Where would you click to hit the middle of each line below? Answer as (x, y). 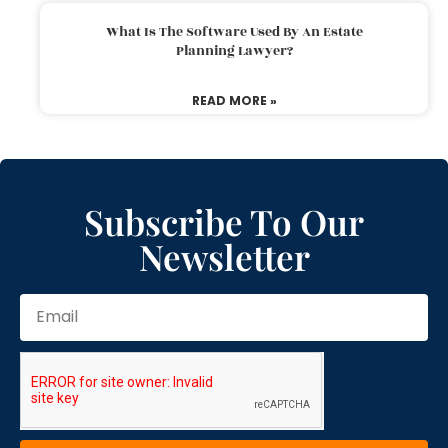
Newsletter (224, 256)
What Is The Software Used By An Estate (234, 31)
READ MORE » (234, 100)
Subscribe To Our (224, 221)
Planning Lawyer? (234, 50)
